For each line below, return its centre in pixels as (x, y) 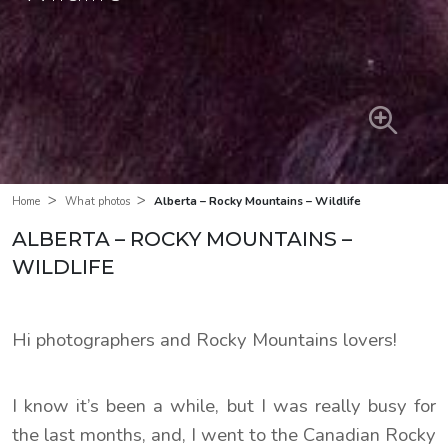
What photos (97, 201)
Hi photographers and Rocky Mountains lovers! (204, 339)
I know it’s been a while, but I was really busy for (224, 405)
